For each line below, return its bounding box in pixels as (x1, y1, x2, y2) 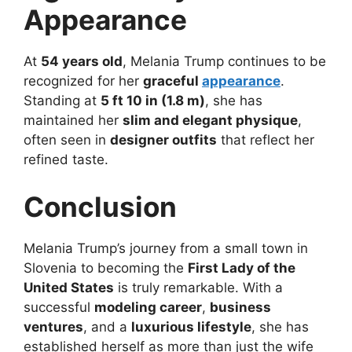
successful (24, 299, 94, 315)
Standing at (24, 93, 101, 109)
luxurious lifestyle (131, 318, 251, 335)
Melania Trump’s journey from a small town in (24, 240, 308, 256)
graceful (143, 73, 202, 90)
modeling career (94, 299, 202, 315)
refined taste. (24, 152, 108, 168)
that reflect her (217, 132, 314, 148)
